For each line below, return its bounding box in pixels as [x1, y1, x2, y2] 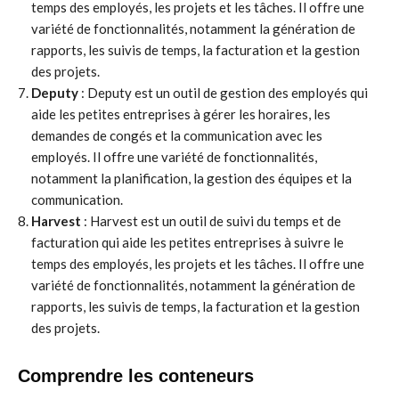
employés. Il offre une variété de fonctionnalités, [31, 149, 317, 165]
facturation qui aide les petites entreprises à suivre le [31, 234, 344, 250]
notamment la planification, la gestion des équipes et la [31, 170, 352, 186]
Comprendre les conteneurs [18, 366, 254, 386]
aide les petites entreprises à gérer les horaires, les [31, 106, 330, 122]
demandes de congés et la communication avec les [31, 127, 322, 143]
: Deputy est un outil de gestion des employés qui [78, 85, 368, 101]
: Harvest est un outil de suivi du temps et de [81, 213, 341, 229]
